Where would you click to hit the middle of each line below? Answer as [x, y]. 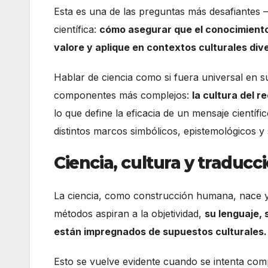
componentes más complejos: [123, 95]
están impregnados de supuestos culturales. [160, 232]
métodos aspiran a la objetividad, [129, 214]
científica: [77, 29]
